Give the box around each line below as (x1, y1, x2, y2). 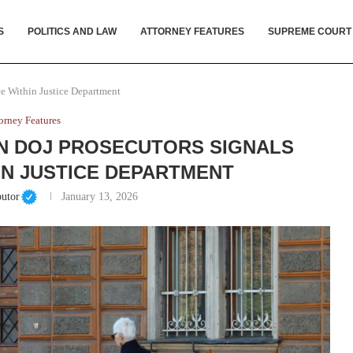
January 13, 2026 (61, 191, 139, 203)
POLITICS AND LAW (28, 25, 117, 37)
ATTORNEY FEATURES (140, 25, 245, 37)
